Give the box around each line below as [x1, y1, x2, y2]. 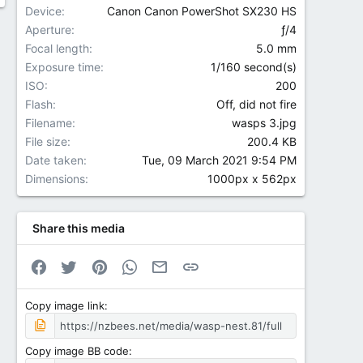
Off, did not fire [216, 97, 297, 111]
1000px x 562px [207, 172, 297, 186]
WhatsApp [137, 258, 193, 271]
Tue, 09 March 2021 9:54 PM [142, 153, 297, 167]
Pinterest [107, 258, 155, 271]
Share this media [32, 221, 125, 235]
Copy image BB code [24, 344, 129, 357]
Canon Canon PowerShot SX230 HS [107, 4, 297, 18]
